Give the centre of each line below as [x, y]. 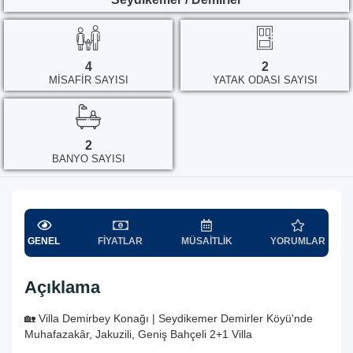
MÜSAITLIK [206, 241]
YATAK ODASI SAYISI [265, 80]
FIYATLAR [121, 241]
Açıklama [62, 287]
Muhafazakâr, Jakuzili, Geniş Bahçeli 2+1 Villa [138, 334]
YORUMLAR [297, 241]
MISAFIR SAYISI [88, 80]
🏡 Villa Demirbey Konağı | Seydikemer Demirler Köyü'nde [169, 318]
